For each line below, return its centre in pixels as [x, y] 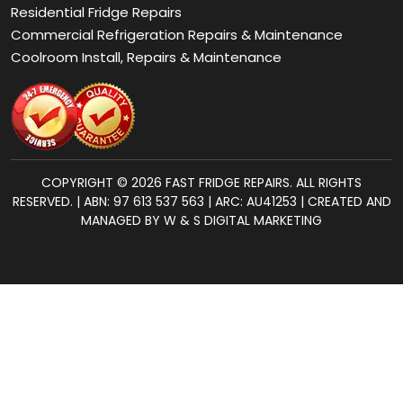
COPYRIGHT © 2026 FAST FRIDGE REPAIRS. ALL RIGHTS [201, 46]
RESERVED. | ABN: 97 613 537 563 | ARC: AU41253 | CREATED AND [201, 65]
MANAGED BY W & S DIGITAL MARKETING [201, 84]
